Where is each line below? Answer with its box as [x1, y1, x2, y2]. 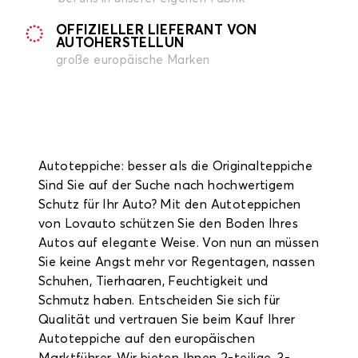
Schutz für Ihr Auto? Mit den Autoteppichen [38, 198, 301, 211]
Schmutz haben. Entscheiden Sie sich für [38, 294, 280, 307]
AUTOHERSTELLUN [55, 37, 185, 50]
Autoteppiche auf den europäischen [38, 332, 256, 345]
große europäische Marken [55, 54, 210, 66]
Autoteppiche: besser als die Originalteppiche [38, 160, 312, 173]
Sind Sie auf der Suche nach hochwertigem [38, 179, 294, 192]
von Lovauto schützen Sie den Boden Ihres [38, 217, 298, 230]
